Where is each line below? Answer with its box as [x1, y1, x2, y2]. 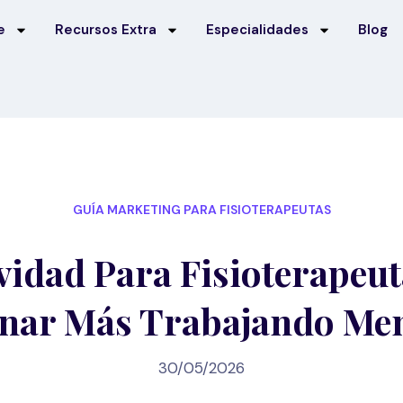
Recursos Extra [55, 21, 157, 39]
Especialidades [206, 21, 309, 39]
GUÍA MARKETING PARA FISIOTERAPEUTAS [72, 201, 331, 218]
